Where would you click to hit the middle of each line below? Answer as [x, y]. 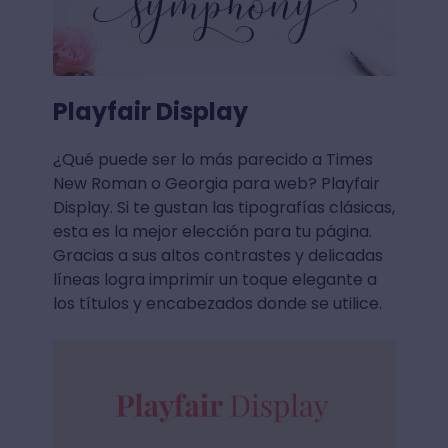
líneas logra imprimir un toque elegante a [214, 280]
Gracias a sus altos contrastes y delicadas [217, 256]
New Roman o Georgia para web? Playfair [216, 184]
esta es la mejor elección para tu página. [212, 232]
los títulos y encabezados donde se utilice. [217, 304]
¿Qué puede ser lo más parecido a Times [212, 160]
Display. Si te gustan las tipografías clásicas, [223, 208]
